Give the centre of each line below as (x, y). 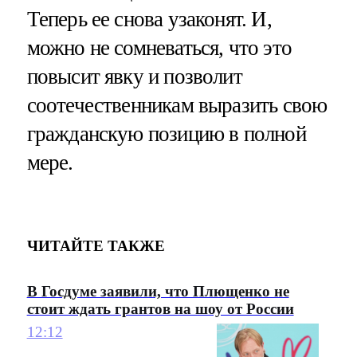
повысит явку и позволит (134, 77)
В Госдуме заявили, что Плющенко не (158, 292)
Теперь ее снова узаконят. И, (149, 20)
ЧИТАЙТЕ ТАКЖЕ (96, 245)
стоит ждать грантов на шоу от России (160, 309)
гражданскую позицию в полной (166, 134)
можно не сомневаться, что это (159, 48)
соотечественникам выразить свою (177, 106)
